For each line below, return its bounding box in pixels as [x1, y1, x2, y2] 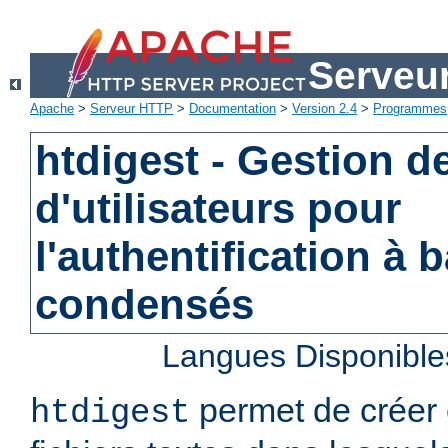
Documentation [189, 101, 276, 117]
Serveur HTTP [90, 101, 173, 117]
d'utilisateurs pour [35, 185, 402, 233]
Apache [30, 101, 74, 117]
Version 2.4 [292, 101, 357, 117]
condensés [35, 281, 255, 329]
